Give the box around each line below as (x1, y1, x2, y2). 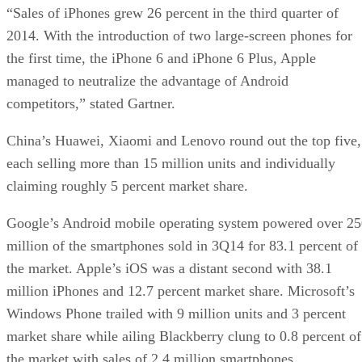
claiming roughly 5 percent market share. (6, 177, 248, 194)
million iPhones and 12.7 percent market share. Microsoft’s (6, 282, 355, 299)
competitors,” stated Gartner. (6, 95, 175, 112)
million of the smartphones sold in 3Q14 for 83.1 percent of (6, 237, 358, 254)
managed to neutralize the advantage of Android (6, 72, 288, 89)
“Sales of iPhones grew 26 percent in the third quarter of (6, 4, 339, 21)
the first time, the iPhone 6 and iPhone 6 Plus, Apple (6, 49, 316, 66)
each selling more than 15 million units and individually (6, 154, 335, 171)
